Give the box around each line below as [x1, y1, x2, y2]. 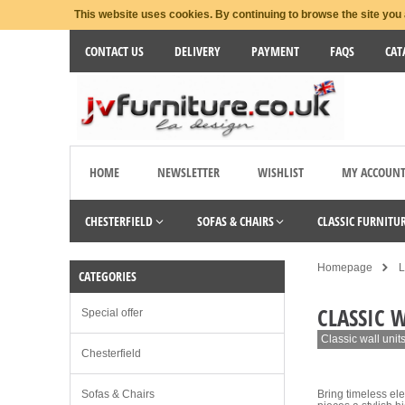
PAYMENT [251, 42, 299, 60]
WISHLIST [258, 164, 304, 181]
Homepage [316, 261, 372, 274]
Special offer [81, 306, 143, 319]
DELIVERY [174, 42, 221, 60]
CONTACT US [85, 42, 144, 60]
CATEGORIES [79, 268, 137, 285]
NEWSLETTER [157, 164, 220, 181]
